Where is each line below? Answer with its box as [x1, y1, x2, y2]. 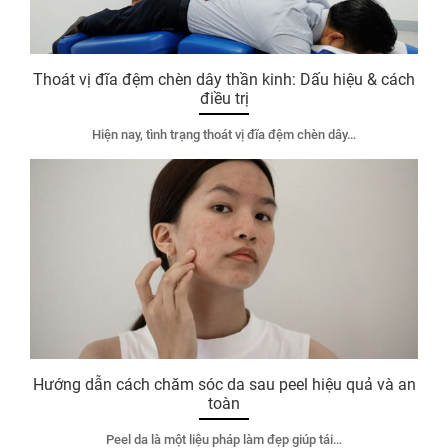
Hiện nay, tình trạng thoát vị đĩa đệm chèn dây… [92, 126, 356, 142]
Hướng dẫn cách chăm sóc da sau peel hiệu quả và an [32, 374, 416, 394]
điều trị [199, 88, 249, 108]
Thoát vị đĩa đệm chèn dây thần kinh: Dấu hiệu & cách [33, 69, 415, 89]
